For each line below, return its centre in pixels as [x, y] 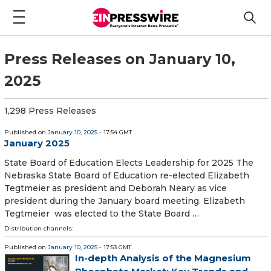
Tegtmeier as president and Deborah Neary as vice [116, 188]
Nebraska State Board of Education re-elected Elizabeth [127, 176]
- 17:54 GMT [115, 132]
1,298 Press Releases [50, 110]
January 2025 [37, 143]
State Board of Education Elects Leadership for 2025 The [129, 163]
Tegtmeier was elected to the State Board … [102, 214]
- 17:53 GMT [114, 247]
